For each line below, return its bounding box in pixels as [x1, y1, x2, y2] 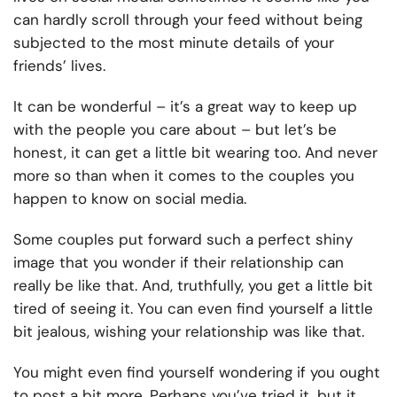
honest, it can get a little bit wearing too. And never [13, 143, 378, 163]
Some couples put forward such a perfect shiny [13, 230, 353, 250]
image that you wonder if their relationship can [13, 253, 344, 273]
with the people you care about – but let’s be [13, 120, 337, 140]
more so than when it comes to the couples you [13, 166, 354, 186]
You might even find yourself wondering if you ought [13, 362, 380, 383]
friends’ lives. [13, 56, 105, 76]
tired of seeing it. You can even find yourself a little [13, 299, 373, 319]
